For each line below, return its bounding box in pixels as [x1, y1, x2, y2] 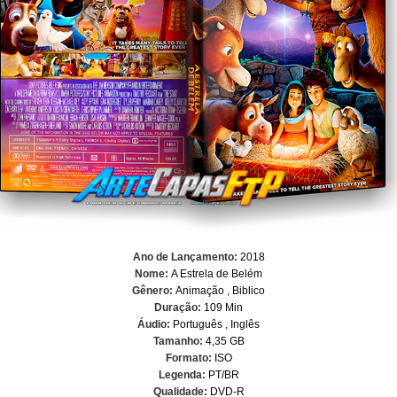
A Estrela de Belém [171, 268, 262, 280]
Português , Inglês [170, 318, 260, 331]
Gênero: [132, 284, 175, 297]
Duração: [154, 301, 204, 314]
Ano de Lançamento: [132, 251, 237, 263]
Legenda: [158, 369, 208, 381]
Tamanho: [152, 335, 206, 347]
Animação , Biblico [175, 284, 265, 297]
